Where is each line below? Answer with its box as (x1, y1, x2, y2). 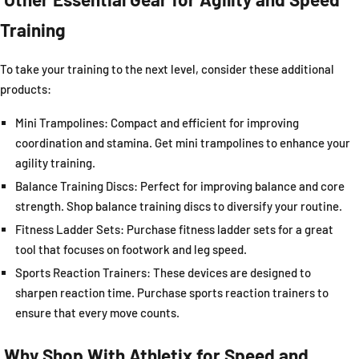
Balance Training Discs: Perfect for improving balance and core (14, 179, 345, 194)
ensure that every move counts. (14, 305, 179, 321)
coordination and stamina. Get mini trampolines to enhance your (14, 135, 350, 151)
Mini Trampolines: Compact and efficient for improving (14, 115, 299, 131)
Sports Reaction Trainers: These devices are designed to (14, 265, 311, 280)
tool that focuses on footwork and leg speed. (14, 242, 247, 257)
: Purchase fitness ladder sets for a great (119, 222, 333, 237)
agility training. (14, 155, 95, 171)
